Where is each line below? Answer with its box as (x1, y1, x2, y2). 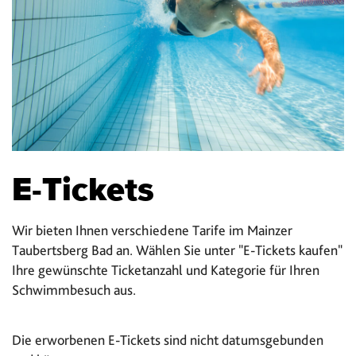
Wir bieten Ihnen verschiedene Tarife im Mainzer (12, 222, 292, 239)
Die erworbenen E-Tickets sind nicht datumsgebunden (12, 331, 323, 348)
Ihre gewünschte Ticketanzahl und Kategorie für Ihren (12, 261, 319, 279)
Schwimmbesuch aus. (12, 281, 136, 299)
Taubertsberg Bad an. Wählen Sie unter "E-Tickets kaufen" (12, 242, 342, 259)
